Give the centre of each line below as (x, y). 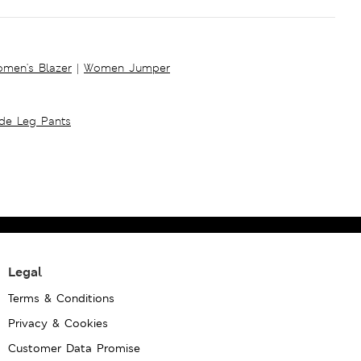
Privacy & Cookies (58, 323)
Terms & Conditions (62, 298)
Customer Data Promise (75, 348)
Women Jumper (127, 67)
